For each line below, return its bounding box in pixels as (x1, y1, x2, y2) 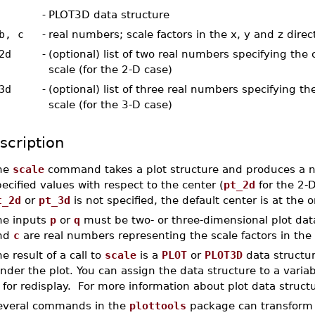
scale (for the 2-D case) (48, 63, 172, 75)
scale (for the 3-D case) (48, 98, 172, 110)
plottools (129, 300, 186, 311)
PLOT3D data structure (48, 8, 169, 20)
